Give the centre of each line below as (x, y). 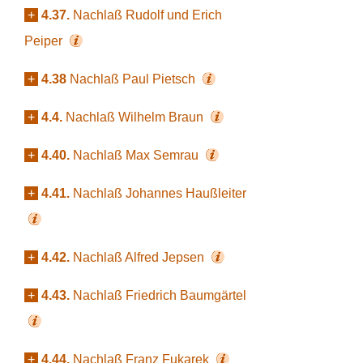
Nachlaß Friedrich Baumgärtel (160, 295)
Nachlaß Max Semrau (137, 155)
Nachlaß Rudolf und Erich (147, 15)
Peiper (45, 41)
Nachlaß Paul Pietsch (134, 79)
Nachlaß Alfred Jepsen (140, 257)
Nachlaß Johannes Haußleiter (160, 193)
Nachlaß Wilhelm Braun (136, 117)
